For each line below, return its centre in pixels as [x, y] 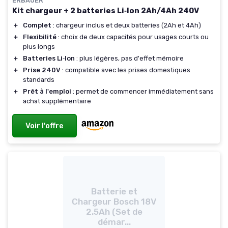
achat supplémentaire [57, 101]
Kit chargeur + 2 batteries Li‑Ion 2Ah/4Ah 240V [106, 10]
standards [39, 79]
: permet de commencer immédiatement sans [142, 91]
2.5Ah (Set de [114, 211]
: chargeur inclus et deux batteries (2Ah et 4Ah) [126, 25]
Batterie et [114, 191]
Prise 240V [42, 70]
